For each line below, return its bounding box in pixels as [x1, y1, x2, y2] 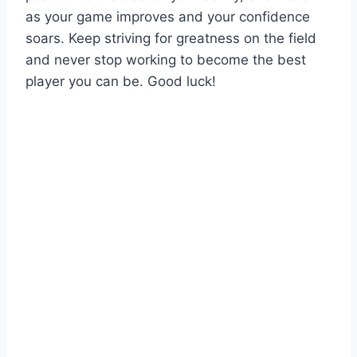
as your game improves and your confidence [25, 8, 310, 25]
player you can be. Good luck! [25, 73, 216, 89]
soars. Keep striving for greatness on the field [25, 29, 316, 46]
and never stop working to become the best [25, 51, 306, 68]
